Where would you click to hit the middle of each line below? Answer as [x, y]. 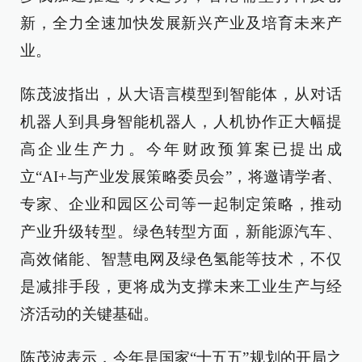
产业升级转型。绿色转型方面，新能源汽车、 [181, 232]
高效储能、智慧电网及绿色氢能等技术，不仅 [181, 259]
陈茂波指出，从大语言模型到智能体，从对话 [181, 94]
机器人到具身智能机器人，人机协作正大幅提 [181, 122]
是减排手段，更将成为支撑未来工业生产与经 [181, 286]
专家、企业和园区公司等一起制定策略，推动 [181, 204]
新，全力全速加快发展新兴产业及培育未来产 [181, 23]
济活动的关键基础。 [89, 314]
